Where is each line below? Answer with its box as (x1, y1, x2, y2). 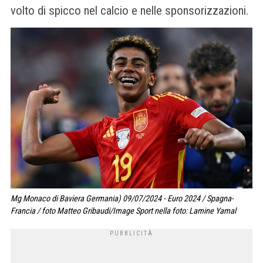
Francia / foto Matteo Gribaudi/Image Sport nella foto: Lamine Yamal (11, 206, 236, 217)
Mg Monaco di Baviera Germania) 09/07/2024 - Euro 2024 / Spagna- (11, 194, 234, 204)
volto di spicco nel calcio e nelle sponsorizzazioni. (11, 4, 248, 18)
